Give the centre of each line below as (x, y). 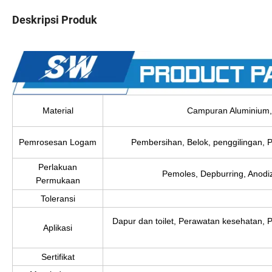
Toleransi (58, 198)
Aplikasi (58, 227)
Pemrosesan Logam (58, 142)
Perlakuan (58, 167)
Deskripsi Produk (55, 19)
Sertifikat (58, 257)
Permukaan (58, 180)
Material (58, 110)
